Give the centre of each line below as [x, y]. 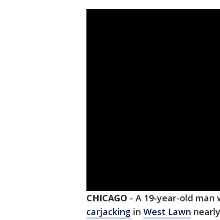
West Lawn [167, 212]
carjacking [109, 212]
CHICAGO [107, 198]
